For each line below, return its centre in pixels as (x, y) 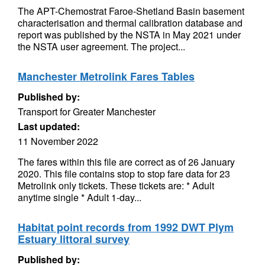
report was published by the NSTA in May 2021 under (129, 35)
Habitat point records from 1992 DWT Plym (126, 227)
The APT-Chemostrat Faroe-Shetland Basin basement (131, 11)
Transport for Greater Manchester (87, 112)
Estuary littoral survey (74, 239)
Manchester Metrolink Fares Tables (106, 76)
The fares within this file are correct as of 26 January (126, 162)
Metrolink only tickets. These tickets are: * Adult (116, 185)
